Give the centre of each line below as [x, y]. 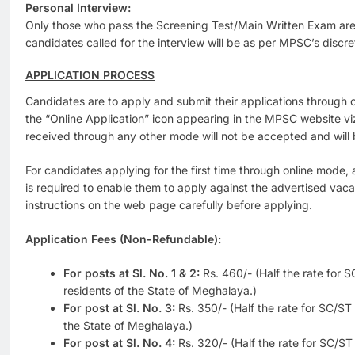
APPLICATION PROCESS [90, 74]
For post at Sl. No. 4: [119, 342]
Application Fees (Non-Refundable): [123, 239]
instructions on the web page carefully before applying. [169, 204]
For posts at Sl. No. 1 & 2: [132, 273]
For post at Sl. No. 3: [119, 307]
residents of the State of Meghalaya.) [160, 290]
